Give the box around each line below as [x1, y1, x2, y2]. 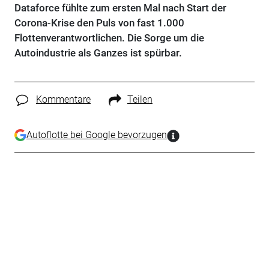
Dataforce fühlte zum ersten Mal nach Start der [14, 2, 226, 14]
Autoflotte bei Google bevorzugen [26, 128, 167, 141]
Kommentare [35, 94, 91, 105]
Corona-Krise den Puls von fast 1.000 [14, 17, 184, 29]
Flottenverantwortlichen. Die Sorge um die [14, 32, 204, 44]
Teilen [127, 94, 153, 105]
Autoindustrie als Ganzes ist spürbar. [14, 47, 182, 59]
